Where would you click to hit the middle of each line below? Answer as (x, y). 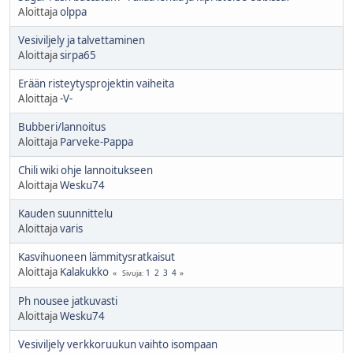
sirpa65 (78, 55)
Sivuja (132, 273)
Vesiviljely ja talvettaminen (82, 40)
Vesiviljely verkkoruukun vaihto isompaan (118, 344)
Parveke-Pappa (97, 141)
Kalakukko (84, 271)
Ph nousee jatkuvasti (68, 301)
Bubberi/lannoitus (62, 126)
